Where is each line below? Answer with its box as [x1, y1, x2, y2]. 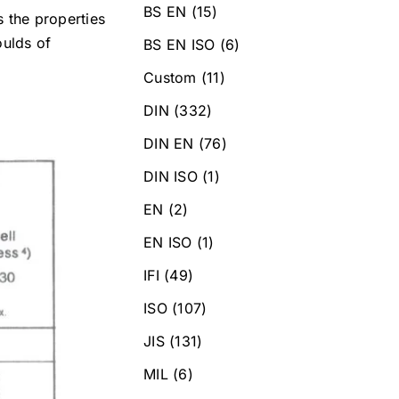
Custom [143, 68, 197, 86]
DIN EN [143, 134, 194, 152]
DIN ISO [143, 167, 198, 185]
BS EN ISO [143, 35, 216, 53]
